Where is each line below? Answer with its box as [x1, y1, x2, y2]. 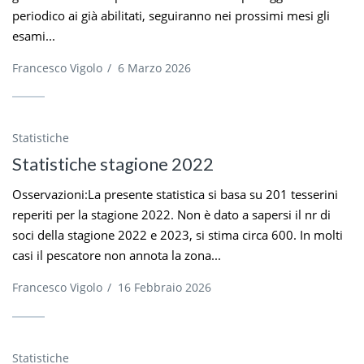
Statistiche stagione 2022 [12, 153, 214, 175]
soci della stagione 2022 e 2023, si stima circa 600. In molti [12, 227, 343, 244]
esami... [12, 27, 55, 44]
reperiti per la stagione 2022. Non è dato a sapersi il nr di [12, 206, 331, 223]
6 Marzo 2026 [118, 59, 191, 76]
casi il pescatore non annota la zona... [12, 247, 221, 264]
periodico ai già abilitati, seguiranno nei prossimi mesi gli [12, 6, 330, 24]
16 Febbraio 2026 [118, 279, 211, 296]
